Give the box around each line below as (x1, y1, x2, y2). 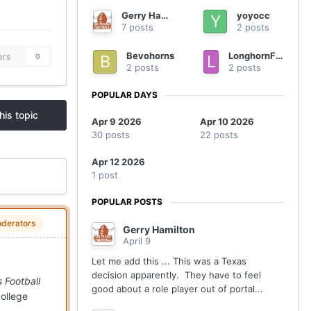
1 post (92, 169, 118, 181)
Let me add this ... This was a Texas (92, 255, 246, 267)
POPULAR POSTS (92, 196, 162, 208)
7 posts (121, 22, 153, 33)
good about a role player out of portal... (92, 283, 263, 295)
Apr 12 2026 (92, 156, 145, 168)
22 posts (200, 129, 238, 141)
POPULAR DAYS (92, 90, 158, 101)
